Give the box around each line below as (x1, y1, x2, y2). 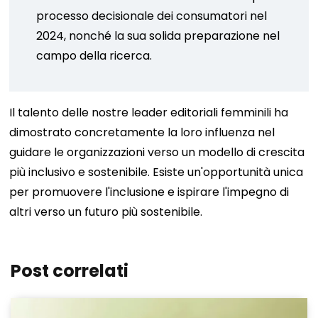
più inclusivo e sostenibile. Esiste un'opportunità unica (9, 164, 304, 180)
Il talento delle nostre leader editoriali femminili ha (9, 104, 289, 121)
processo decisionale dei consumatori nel (36, 8, 268, 24)
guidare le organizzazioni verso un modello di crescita (9, 144, 305, 160)
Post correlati (11, 259, 128, 283)
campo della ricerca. (36, 48, 153, 64)
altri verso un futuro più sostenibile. (9, 204, 203, 220)
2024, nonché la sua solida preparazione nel (36, 28, 280, 44)
